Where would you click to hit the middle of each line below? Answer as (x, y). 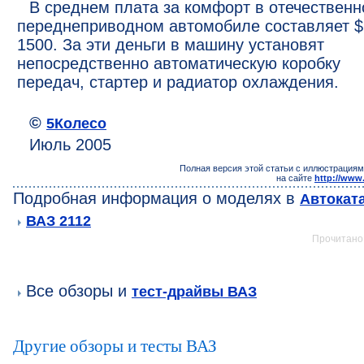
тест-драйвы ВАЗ (194, 291)
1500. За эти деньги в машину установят (171, 45)
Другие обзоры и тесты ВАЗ (115, 346)
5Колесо (76, 123)
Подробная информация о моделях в (156, 198)
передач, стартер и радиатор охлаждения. (178, 82)
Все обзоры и (76, 291)
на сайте (295, 178)
